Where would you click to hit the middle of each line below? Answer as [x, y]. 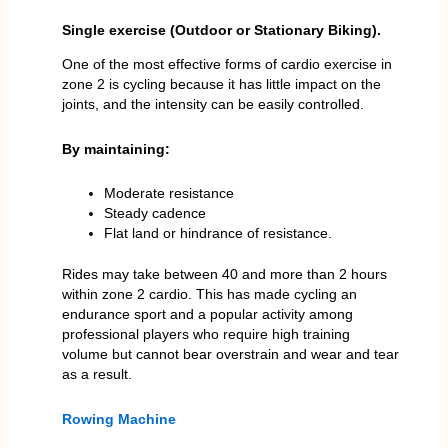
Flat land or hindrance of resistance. [217, 233]
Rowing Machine [118, 418]
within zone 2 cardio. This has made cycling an [209, 294]
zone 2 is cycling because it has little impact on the [221, 84]
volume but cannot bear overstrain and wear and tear [230, 354]
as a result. [96, 374]
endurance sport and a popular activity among [207, 314]
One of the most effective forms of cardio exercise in [226, 64]
